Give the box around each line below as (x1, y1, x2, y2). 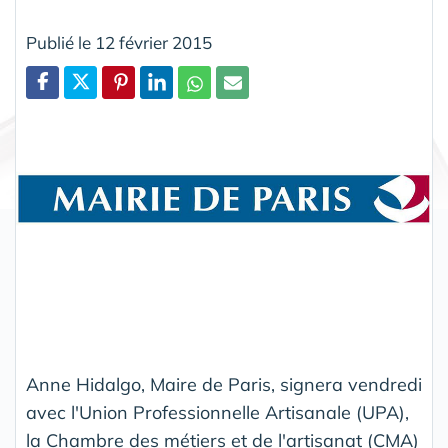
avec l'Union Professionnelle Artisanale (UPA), (26, 401, 409, 425)
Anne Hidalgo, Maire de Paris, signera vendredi (26, 373, 422, 397)
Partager (33, 98, 95, 116)
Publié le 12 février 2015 (26, 32, 212, 53)
